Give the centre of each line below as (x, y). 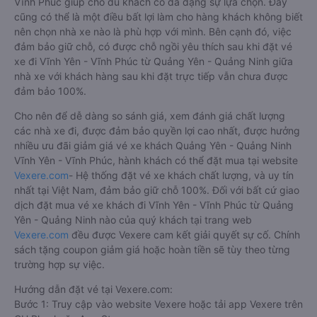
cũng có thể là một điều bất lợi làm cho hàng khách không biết (158, 17)
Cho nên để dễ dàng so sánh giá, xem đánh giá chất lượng (150, 116)
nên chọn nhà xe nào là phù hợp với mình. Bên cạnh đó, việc (153, 32)
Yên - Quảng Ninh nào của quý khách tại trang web (133, 220)
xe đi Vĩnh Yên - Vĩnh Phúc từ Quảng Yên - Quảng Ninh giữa (154, 62)
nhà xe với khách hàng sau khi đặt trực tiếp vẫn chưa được (151, 76)
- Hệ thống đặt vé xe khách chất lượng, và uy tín (181, 175)
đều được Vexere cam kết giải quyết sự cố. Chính (184, 235)
